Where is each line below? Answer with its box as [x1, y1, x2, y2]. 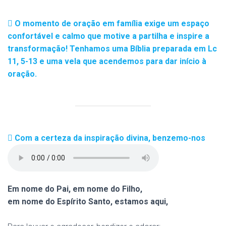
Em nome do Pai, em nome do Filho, [8, 184, 142, 194]
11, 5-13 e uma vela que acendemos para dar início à [8, 56, 206, 66]
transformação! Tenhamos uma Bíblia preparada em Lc [8, 44, 217, 53]
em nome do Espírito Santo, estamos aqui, [8, 197, 168, 206]
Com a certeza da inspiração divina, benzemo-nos [13, 133, 205, 143]
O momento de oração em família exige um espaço [13, 19, 209, 28]
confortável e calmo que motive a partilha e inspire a [8, 31, 209, 41]
